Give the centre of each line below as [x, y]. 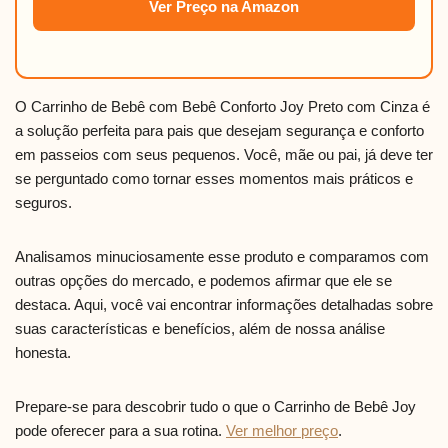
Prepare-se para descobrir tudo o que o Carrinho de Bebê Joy [215, 407]
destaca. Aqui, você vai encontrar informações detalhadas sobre [224, 305]
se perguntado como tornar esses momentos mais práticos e [214, 179]
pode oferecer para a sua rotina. [120, 431]
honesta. [43, 353]
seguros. [43, 203]
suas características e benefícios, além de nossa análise [200, 329]
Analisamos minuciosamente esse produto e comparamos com [222, 257]
